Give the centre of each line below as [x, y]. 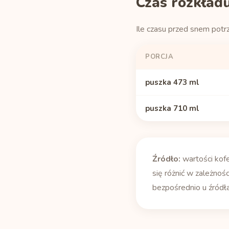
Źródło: [166, 159]
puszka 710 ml [172, 108]
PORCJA [159, 57]
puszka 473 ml [172, 82]
